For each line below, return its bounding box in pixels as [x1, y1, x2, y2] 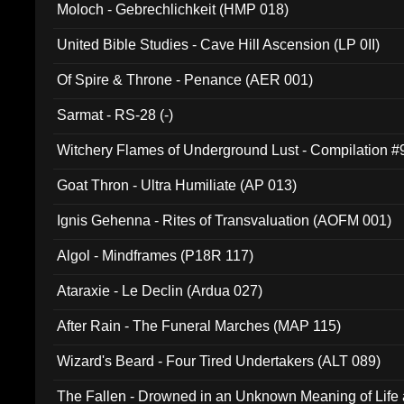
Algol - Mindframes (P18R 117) [57, 248, 254, 263]
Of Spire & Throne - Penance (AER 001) [57, 72, 314, 87]
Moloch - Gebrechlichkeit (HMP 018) [57, 2, 289, 17]
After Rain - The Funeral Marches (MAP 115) [57, 318, 342, 334]
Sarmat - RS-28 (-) [57, 107, 174, 123]
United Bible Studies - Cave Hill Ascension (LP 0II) [57, 37, 381, 52]
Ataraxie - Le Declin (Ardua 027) [57, 283, 263, 298]
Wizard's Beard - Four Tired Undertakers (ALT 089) [57, 353, 381, 369]
